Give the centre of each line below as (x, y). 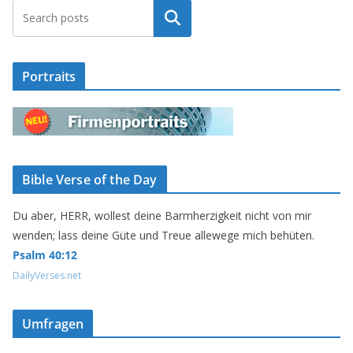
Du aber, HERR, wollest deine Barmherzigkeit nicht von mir (162, 216)
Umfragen (53, 324)
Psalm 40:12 (45, 255)
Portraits (49, 77)
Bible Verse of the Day (90, 180)
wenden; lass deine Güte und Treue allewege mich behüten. (163, 236)
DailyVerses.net (47, 276)
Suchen (173, 19)
